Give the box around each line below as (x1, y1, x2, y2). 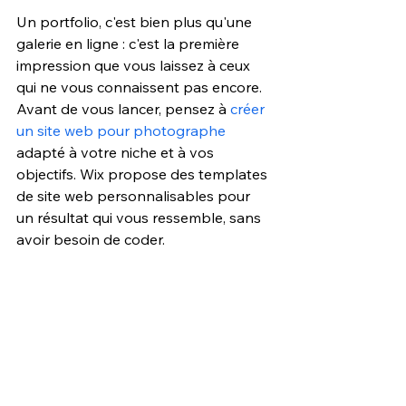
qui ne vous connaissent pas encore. (16, 77, 266, 96)
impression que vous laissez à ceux (16, 55, 254, 74)
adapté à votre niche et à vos (16, 142, 217, 161)
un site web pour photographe (16, 121, 226, 140)
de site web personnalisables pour (16, 186, 254, 205)
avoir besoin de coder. (16, 229, 165, 248)
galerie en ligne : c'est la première (16, 34, 243, 53)
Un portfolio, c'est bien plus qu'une (16, 12, 256, 31)
